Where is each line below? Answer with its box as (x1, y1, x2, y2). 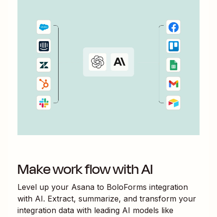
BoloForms (107, 182, 147, 192)
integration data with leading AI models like (17, 205, 173, 215)
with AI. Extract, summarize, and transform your (17, 193, 196, 203)
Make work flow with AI (17, 158, 153, 180)
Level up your (17, 182, 71, 192)
